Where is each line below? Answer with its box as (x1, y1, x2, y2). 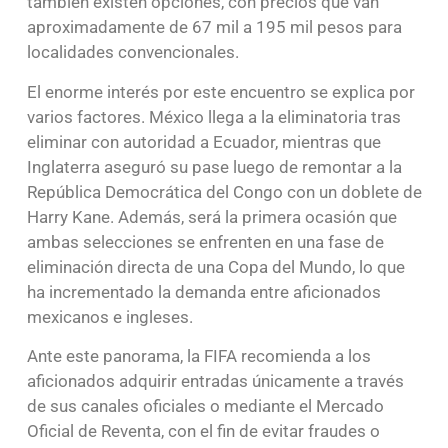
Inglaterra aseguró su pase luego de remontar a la (26, 156, 402, 177)
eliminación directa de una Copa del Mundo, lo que (26, 256, 405, 277)
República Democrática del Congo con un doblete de (26, 181, 422, 202)
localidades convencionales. (26, 42, 239, 63)
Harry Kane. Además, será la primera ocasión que (26, 206, 397, 227)
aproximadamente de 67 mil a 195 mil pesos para (26, 17, 402, 38)
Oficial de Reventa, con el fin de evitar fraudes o (26, 421, 380, 442)
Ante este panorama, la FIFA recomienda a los (26, 346, 371, 367)
